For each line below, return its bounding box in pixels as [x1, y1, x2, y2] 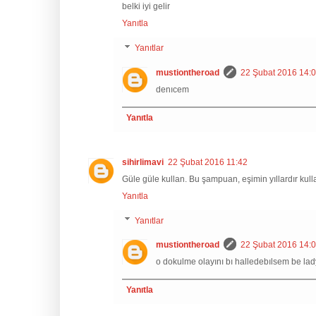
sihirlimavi [122, 157, 164, 167]
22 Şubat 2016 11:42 [168, 157, 248, 167]
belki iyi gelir [122, 1, 170, 12]
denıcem [156, 84, 189, 95]
